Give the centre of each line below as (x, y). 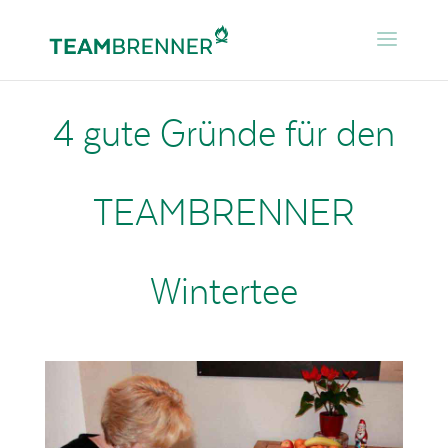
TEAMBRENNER (223, 211)
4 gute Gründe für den (223, 132)
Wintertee (223, 290)
